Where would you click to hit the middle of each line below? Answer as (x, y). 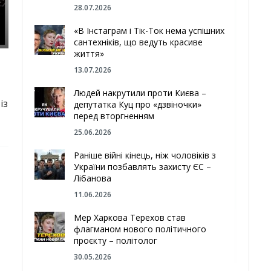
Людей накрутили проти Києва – (140, 93)
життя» (89, 54)
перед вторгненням (114, 116)
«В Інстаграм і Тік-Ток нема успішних (149, 31)
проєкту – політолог (116, 240)
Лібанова (93, 178)
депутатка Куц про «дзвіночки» (138, 104)
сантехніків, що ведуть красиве (139, 42)
